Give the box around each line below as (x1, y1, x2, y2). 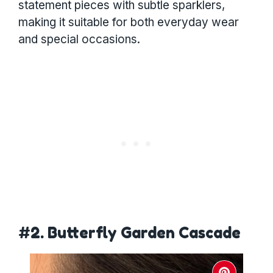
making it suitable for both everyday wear (18, 15, 239, 30)
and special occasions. (18, 32, 140, 47)
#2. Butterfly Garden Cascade (18, 224, 241, 243)
